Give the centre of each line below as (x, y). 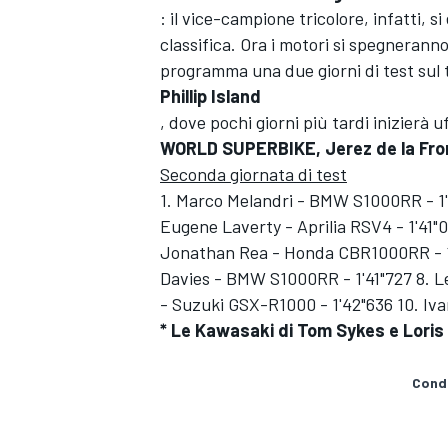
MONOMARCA (198, 383)
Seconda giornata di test (253, 174)
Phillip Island (210, 96)
